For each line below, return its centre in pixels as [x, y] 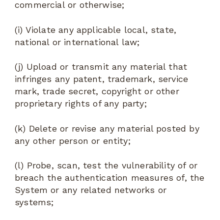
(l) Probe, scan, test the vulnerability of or [106, 165]
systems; [34, 202]
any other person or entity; [73, 140]
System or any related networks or [91, 190]
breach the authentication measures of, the [110, 178]
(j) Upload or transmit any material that [101, 67]
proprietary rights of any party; [81, 104]
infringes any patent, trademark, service [102, 79]
